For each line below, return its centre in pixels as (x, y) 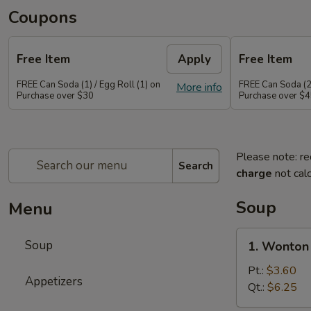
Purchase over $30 (55, 96)
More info (199, 87)
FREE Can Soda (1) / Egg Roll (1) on (89, 85)
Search (196, 166)
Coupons (43, 17)
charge (254, 174)
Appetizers (54, 281)
